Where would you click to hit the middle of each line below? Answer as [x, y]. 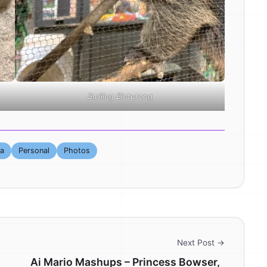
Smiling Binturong [120, 96]
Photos [77, 151]
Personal [34, 151]
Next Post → [201, 243]
